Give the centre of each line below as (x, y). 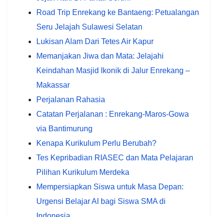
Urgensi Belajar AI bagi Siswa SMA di (101, 201)
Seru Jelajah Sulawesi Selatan (89, 27)
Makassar (53, 85)
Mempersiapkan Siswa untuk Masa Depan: (110, 187)
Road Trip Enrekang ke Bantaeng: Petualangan (118, 13)
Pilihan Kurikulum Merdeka (83, 172)
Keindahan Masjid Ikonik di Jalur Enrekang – (113, 71)
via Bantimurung (64, 129)
